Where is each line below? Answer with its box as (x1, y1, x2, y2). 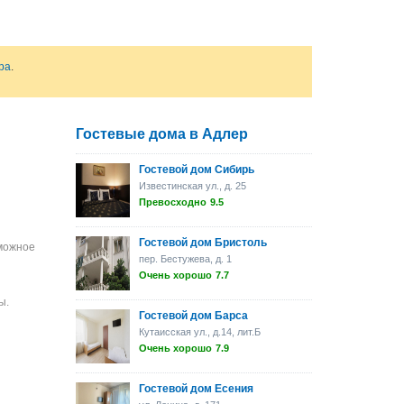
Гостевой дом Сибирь (138, 163, 254, 176)
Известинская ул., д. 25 (138, 180, 246, 191)
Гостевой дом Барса (138, 309, 248, 322)
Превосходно (138, 197, 207, 207)
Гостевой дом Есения (138, 382, 253, 395)
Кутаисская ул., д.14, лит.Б (138, 326, 261, 337)
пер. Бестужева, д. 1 (138, 253, 232, 264)
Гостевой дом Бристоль (138, 236, 267, 249)
